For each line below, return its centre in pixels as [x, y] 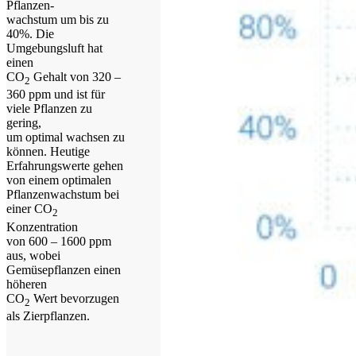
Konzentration [42, 226]
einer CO [29, 209]
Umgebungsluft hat [54, 48]
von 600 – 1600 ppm [59, 241]
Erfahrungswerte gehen [65, 166]
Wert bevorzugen [75, 298]
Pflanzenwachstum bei [63, 195]
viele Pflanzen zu [49, 109]
